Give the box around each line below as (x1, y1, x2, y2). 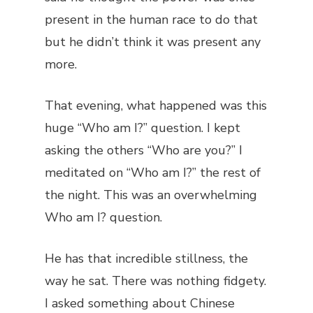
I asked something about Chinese (45, 295, 235, 312)
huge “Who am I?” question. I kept (45, 119, 240, 136)
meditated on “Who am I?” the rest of (45, 164, 261, 181)
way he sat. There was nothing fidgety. (45, 272, 266, 289)
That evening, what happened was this (45, 97, 267, 114)
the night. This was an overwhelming (45, 187, 257, 203)
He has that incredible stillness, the (45, 250, 248, 267)
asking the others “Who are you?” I (45, 142, 242, 159)
